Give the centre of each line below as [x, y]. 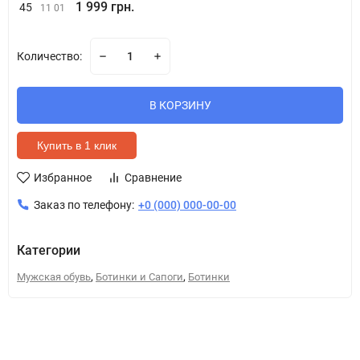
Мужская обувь [54, 277]
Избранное [63, 178]
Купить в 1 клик [77, 145]
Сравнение [153, 178]
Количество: [49, 56]
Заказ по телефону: [84, 205]
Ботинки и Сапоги [139, 277]
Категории [49, 250]
